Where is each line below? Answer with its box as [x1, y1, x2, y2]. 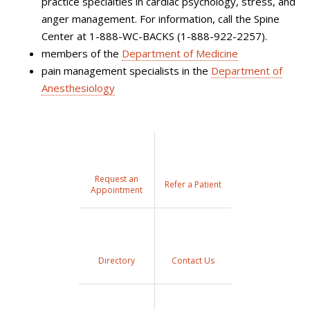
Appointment [90, 183, 143, 196]
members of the [42, 46, 122, 60]
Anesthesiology [42, 80, 115, 95]
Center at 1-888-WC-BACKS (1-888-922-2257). [42, 28, 267, 43]
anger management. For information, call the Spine [42, 11, 280, 26]
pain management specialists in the [42, 63, 211, 77]
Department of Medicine [122, 46, 238, 60]
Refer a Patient [165, 178, 221, 190]
